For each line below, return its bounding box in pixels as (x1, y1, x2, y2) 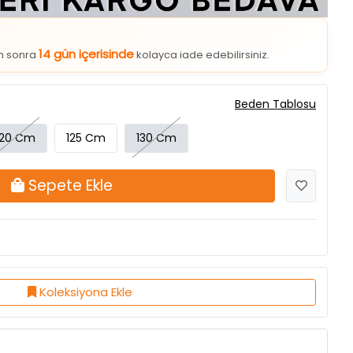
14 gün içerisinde (39, 9, 134, 26)
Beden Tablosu (235, 59, 316, 76)
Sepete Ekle (28, 138, 113, 160)
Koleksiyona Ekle (39, 247, 132, 264)
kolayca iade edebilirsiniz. (134, 10, 269, 26)
